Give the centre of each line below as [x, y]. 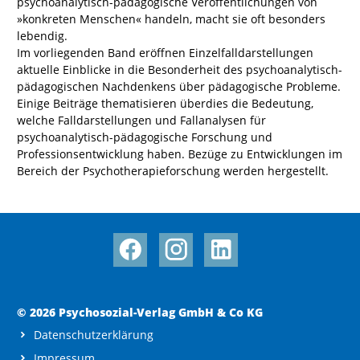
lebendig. [42, 35]
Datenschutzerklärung [94, 334]
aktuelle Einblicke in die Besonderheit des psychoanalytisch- [180, 69]
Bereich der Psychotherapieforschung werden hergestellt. [173, 170]
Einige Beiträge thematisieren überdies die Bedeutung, [165, 103]
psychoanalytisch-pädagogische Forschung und [145, 137]
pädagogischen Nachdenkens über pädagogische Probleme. [179, 86]
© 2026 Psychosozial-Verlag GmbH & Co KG [140, 312]
